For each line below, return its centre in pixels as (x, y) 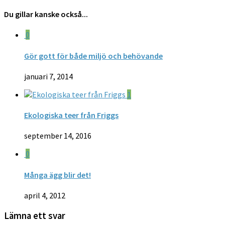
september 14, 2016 (58, 136)
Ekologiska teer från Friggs (71, 115)
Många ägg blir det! (58, 175)
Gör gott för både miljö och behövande (93, 55)
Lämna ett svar (35, 215)
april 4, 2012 (45, 195)
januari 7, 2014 (48, 76)
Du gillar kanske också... (46, 14)
